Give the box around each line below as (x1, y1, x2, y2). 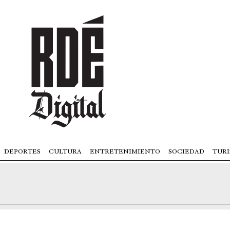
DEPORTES (4, 147, 41, 156)
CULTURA (49, 147, 82, 156)
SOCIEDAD (168, 147, 204, 156)
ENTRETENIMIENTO (90, 147, 160, 156)
